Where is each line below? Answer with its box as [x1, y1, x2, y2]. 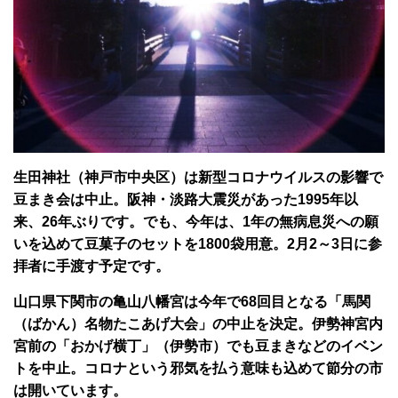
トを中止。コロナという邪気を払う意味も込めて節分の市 [13, 361, 383, 377]
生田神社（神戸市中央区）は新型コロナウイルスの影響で [13, 170, 383, 186]
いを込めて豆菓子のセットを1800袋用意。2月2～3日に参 [13, 236, 382, 252]
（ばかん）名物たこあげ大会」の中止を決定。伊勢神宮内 [13, 316, 383, 332]
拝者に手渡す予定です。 [13, 259, 170, 275]
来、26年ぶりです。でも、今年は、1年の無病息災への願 [13, 214, 378, 230]
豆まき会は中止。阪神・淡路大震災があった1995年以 [13, 192, 358, 208]
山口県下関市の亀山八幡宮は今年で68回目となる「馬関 [13, 294, 370, 310]
